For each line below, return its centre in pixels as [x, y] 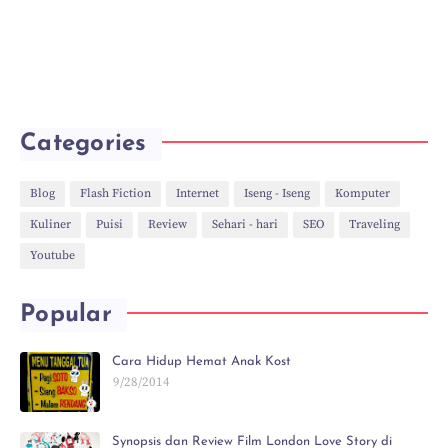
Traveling [374, 224]
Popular [66, 315]
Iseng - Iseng [277, 193]
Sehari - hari [245, 224]
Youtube [52, 255]
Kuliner [50, 224]
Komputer [362, 193]
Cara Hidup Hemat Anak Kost [201, 361]
